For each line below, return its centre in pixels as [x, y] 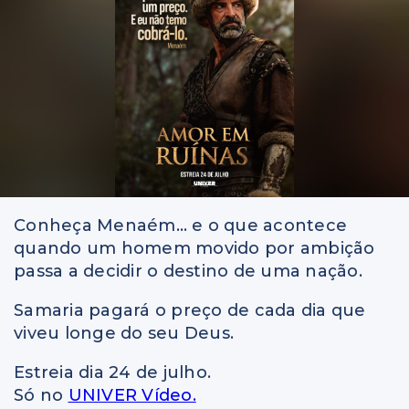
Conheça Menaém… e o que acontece [180, 225]
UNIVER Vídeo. [132, 395]
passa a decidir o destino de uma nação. [188, 271]
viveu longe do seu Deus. [124, 333]
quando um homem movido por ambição [194, 248]
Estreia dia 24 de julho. [112, 372]
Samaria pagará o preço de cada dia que [190, 310]
